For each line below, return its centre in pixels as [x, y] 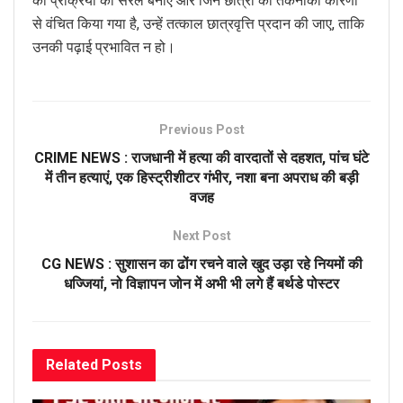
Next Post [201, 236]
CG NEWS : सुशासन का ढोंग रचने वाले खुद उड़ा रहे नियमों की [201, 264]
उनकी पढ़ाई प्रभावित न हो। [104, 48]
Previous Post [201, 130]
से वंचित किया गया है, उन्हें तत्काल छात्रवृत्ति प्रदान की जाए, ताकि [198, 24]
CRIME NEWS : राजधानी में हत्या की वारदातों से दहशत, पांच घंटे [201, 158]
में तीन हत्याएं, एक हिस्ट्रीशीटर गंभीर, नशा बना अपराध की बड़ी [201, 178]
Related [72, 365]
